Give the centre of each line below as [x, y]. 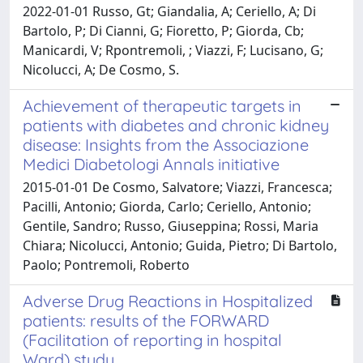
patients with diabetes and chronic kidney [176, 125]
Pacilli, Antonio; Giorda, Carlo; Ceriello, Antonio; [167, 206]
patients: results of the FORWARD [146, 320]
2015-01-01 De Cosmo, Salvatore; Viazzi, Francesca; [177, 187]
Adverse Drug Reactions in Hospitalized [168, 301]
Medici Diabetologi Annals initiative [151, 164]
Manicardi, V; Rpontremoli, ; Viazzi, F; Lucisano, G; [173, 50]
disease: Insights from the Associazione [166, 144]
